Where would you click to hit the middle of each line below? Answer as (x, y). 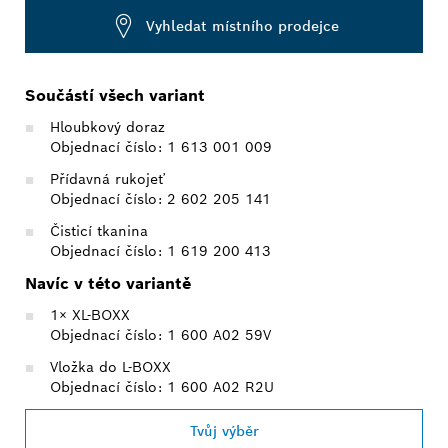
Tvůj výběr (224, 430)
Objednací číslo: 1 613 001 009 (161, 146)
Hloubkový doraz (107, 126)
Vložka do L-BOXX (110, 366)
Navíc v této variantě (108, 283)
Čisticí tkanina (99, 230)
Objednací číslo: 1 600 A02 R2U (162, 386)
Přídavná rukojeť (107, 178)
